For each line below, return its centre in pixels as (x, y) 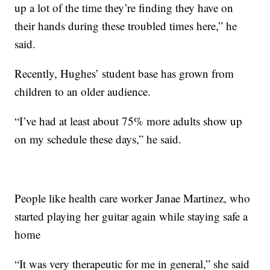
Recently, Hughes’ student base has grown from (124, 74)
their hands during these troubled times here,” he (126, 26)
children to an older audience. (83, 92)
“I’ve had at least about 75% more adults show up (129, 121)
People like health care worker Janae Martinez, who (133, 198)
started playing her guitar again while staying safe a (131, 216)
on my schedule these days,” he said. (98, 139)
